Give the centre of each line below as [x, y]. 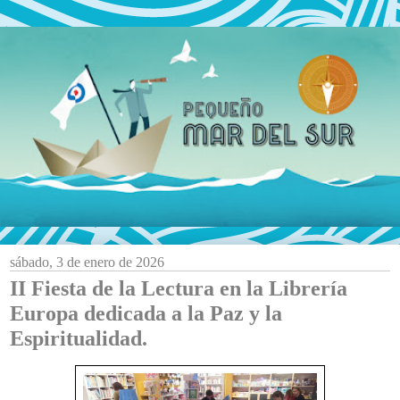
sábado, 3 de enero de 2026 [87, 262]
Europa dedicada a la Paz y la [146, 313]
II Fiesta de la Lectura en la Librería [179, 288]
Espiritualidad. [79, 338]
